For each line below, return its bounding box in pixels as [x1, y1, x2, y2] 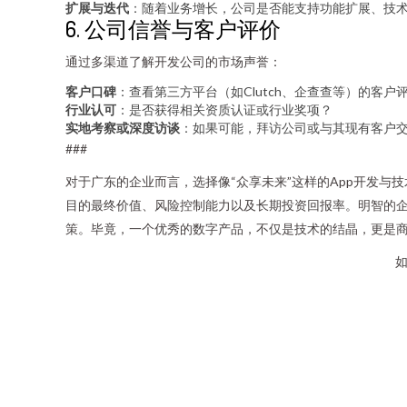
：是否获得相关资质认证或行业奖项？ [116, 102, 333, 117]
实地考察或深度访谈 [65, 120, 180, 135]
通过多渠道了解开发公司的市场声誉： [65, 54, 282, 69]
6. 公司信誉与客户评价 [65, 15, 281, 43]
